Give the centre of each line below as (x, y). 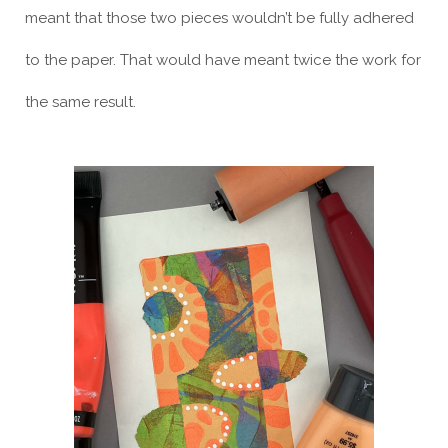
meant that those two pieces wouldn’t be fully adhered (219, 17)
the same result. (80, 101)
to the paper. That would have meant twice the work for (223, 59)
